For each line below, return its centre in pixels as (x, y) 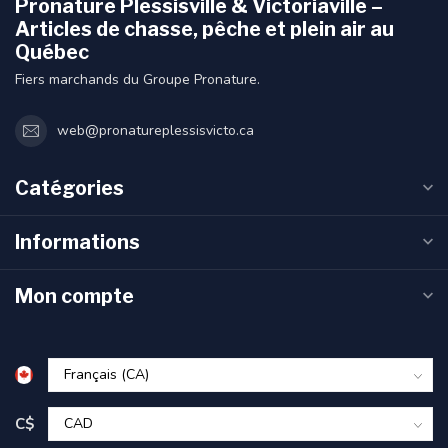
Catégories (69, 187)
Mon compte (74, 295)
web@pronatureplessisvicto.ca (155, 131)
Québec (52, 51)
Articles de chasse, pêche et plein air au (204, 28)
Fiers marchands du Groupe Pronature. (137, 79)
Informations (77, 241)
